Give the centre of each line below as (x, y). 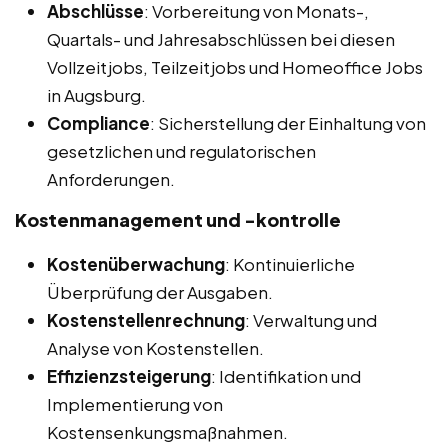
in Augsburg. (96, 94)
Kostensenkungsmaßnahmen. (167, 431)
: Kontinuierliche (290, 263)
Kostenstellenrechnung (146, 319)
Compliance (98, 122)
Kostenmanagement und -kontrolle (178, 219)
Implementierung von (135, 403)
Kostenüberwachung (136, 263)
